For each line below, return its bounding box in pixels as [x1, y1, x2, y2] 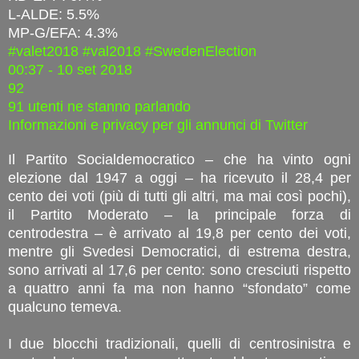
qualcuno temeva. [8, 298, 122, 315]
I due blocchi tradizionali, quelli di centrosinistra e [8, 335, 351, 352]
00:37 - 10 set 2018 [8, 61, 132, 78]
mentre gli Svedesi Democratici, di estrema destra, [8, 243, 351, 260]
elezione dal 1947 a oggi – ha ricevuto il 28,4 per [8, 169, 351, 186]
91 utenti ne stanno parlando [8, 98, 191, 115]
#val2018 [83, 42, 141, 59]
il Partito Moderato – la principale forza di [8, 206, 351, 223]
